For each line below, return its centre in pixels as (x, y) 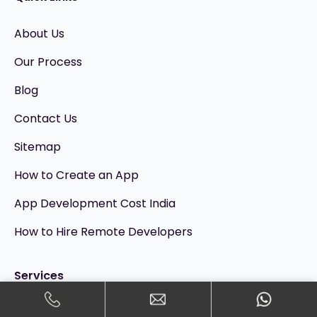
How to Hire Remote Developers (103, 232)
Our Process (48, 62)
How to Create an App (76, 175)
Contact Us (46, 119)
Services (39, 276)
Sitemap (38, 147)
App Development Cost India (95, 204)
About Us (39, 34)
